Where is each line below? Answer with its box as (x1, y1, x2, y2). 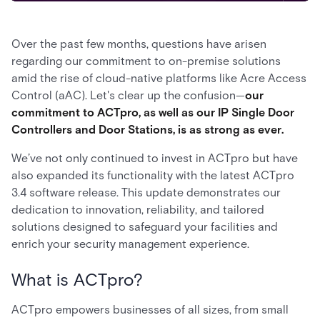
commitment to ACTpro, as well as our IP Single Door (11, 106, 294, 119)
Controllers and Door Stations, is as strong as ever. (11, 123, 284, 136)
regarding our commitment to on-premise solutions (11, 54, 281, 68)
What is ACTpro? (11, 269, 143, 290)
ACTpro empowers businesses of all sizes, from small (11, 303, 289, 316)
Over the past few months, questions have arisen (11, 37, 266, 51)
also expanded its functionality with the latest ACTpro (11, 169, 294, 182)
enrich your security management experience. (11, 237, 249, 251)
